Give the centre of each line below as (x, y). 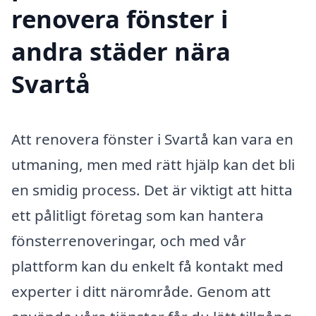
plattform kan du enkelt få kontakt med (147, 266)
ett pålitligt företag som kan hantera (138, 215)
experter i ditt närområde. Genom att (141, 292)
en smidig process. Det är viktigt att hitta (152, 190)
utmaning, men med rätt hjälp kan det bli (153, 165)
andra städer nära (121, 51)
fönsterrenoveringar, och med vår (129, 241)
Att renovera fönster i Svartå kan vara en (152, 139)
